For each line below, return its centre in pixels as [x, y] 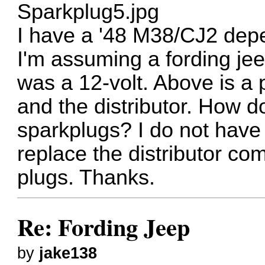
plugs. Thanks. [86, 177]
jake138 [68, 253]
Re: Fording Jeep [104, 227]
